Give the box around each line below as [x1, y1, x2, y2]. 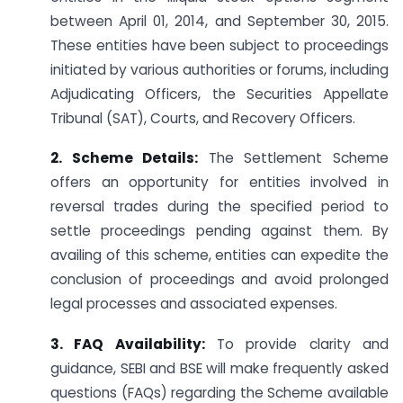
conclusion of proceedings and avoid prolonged [50, 270, 389, 290]
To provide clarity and [204, 335, 390, 354]
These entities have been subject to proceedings [50, 35, 389, 55]
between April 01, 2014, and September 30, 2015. [50, 11, 389, 31]
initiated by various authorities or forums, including [50, 59, 389, 79]
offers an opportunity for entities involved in [50, 173, 389, 193]
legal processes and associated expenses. [50, 294, 337, 314]
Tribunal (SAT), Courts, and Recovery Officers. [50, 108, 355, 128]
